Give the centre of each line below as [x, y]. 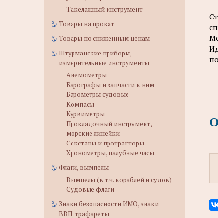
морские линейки [93, 133]
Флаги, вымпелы [84, 167]
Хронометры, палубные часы [110, 153]
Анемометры [86, 75]
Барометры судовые [98, 94]
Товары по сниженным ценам [104, 38]
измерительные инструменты [104, 63]
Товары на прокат [87, 24]
